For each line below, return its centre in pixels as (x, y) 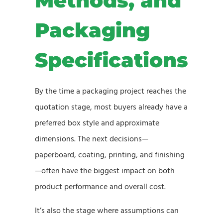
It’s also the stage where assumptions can (107, 210)
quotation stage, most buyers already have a (111, 107)
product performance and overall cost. (100, 186)
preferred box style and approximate (97, 123)
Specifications (111, 60)
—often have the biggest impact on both (105, 170)
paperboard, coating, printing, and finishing (110, 155)
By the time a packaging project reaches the (111, 91)
